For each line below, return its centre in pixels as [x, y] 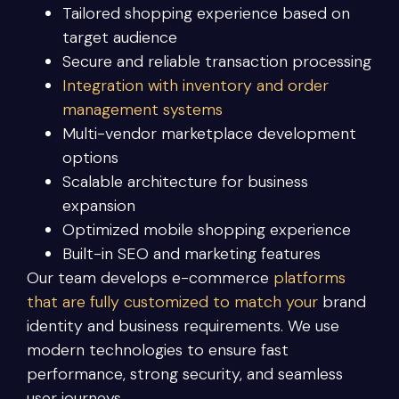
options [90, 157]
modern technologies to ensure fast [158, 350]
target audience [120, 37]
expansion [99, 205]
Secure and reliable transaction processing [217, 61]
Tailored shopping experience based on [206, 13]
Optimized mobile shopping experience [207, 229]
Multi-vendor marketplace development [209, 133]
